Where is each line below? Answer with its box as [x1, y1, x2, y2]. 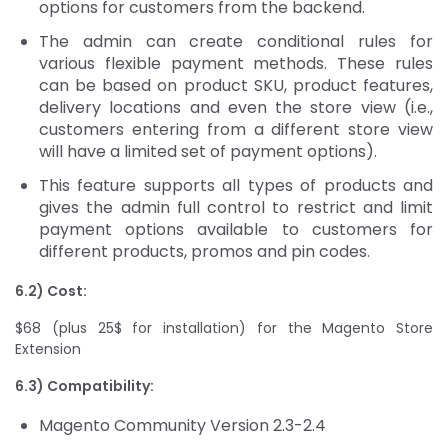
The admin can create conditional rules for [39, 29, 433, 53]
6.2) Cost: [15, 280, 87, 301]
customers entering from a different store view [39, 117, 433, 141]
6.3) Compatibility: [15, 375, 157, 396]
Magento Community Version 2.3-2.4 [39, 413, 326, 437]
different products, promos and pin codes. [39, 239, 374, 263]
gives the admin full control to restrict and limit [39, 195, 433, 219]
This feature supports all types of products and [39, 173, 433, 197]
